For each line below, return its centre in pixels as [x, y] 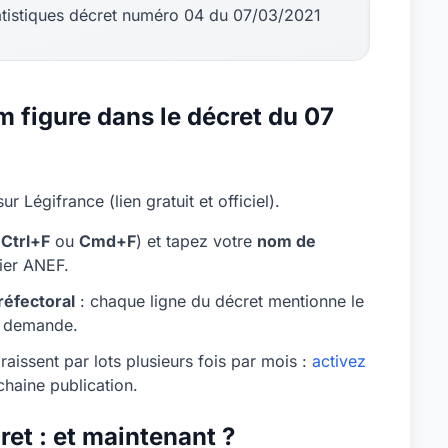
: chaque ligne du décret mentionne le [219, 301]
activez [339, 361]
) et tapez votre [196, 241]
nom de [286, 241]
